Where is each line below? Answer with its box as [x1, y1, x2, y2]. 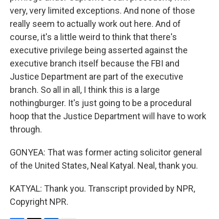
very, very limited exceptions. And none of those [10, 5, 195, 16]
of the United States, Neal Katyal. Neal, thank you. [10, 160, 198, 171]
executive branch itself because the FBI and [10, 58, 179, 68]
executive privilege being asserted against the [10, 45, 188, 55]
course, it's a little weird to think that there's [10, 32, 177, 42]
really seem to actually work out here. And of [10, 19, 181, 29]
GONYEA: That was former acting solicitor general [10, 147, 202, 157]
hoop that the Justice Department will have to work [10, 111, 206, 121]
